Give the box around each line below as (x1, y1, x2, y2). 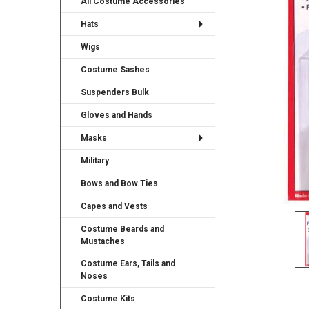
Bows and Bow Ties (81, 178, 159, 188)
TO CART (250, 3, 283, 12)
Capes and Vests (81, 201, 148, 211)
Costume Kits (81, 294, 136, 304)
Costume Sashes (81, 64, 150, 74)
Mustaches (81, 236, 126, 246)
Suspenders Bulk (81, 87, 150, 97)
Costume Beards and (81, 223, 165, 234)
